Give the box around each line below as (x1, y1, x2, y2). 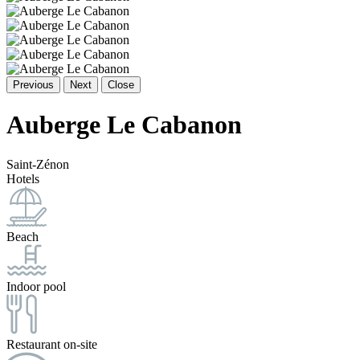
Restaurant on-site (6, 337, 97, 351)
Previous (13, 78, 54, 91)
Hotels (6, 171, 39, 186)
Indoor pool (6, 279, 66, 293)
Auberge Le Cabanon (6, 110, 242, 140)
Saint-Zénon (6, 157, 69, 171)
